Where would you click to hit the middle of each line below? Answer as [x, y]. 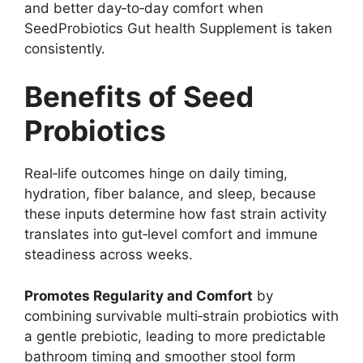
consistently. [65, 48]
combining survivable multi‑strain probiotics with [181, 316]
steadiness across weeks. [109, 255]
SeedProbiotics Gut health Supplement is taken [178, 28]
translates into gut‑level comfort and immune [171, 235]
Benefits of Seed [139, 97]
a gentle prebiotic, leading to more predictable [175, 336]
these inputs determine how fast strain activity [175, 214]
